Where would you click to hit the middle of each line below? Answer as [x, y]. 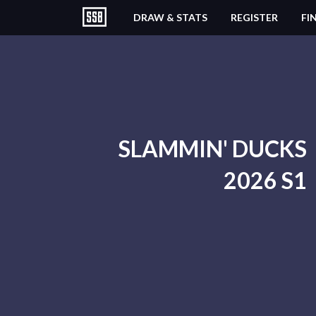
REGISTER [254, 17]
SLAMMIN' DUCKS [212, 148]
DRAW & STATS [170, 17]
